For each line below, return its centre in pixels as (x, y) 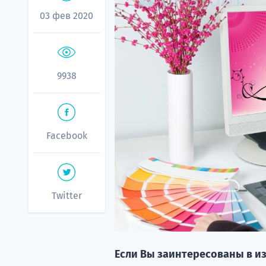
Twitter (66, 196)
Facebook (66, 136)
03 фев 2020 (67, 16)
